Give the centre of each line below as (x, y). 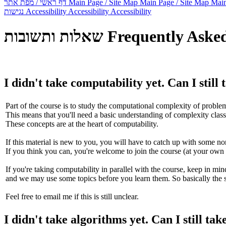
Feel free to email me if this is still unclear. (72, 196)
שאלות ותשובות (54, 37)
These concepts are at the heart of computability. (82, 124)
